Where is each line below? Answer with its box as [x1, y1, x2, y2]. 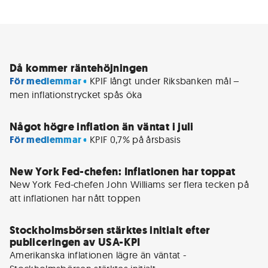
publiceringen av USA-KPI [10, 235, 141, 249]
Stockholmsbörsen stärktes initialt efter [10, 223, 211, 237]
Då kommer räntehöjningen [10, 61, 148, 75]
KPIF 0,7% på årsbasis [90, 133, 181, 145]
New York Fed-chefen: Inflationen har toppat [10, 165, 236, 179]
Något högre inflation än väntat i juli [10, 120, 194, 134]
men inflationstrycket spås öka [10, 89, 142, 100]
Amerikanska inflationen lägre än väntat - [10, 249, 187, 261]
